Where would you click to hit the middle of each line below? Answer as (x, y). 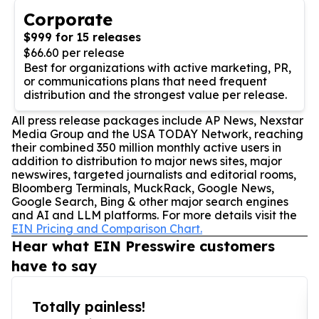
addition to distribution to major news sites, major (147, 161)
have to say (54, 266)
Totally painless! (89, 306)
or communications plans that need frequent (145, 81)
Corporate (68, 19)
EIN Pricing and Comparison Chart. (107, 228)
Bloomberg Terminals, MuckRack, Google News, (143, 188)
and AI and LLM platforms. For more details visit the (154, 215)
